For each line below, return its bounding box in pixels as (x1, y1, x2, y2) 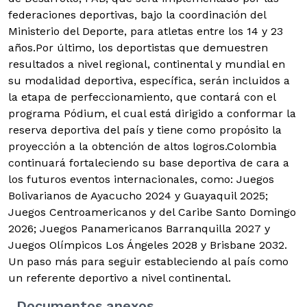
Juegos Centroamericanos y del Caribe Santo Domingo (8, 206, 296, 219)
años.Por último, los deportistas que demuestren (8, 41, 268, 55)
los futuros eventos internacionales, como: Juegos (8, 173, 274, 186)
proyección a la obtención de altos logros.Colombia (8, 140, 277, 153)
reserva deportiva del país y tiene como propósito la (8, 123, 282, 137)
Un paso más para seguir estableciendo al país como (8, 255, 288, 269)
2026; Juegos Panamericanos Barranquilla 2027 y (8, 222, 270, 236)
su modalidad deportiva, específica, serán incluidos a (8, 74, 290, 88)
